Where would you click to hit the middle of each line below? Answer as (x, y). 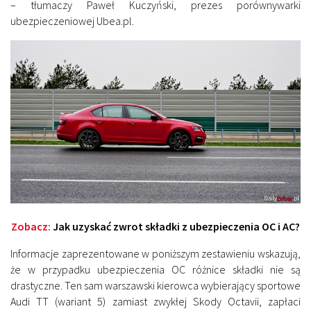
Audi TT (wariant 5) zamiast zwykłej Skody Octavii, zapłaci (155, 302)
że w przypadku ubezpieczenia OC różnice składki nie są (155, 270)
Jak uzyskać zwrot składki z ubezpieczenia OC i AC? (176, 227)
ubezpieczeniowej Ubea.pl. (72, 20)
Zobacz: (32, 227)
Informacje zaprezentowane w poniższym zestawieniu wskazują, (155, 254)
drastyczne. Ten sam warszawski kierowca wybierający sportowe (155, 286)
